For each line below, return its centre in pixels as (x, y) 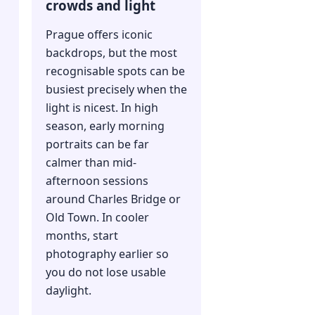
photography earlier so (107, 254)
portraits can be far (97, 144)
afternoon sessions (97, 181)
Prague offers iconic (99, 35)
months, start (82, 236)
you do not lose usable (105, 272)
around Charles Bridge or (113, 199)
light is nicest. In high (102, 108)
